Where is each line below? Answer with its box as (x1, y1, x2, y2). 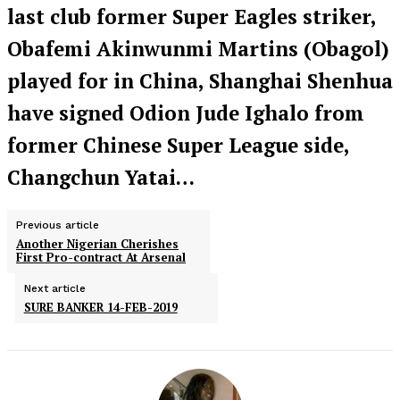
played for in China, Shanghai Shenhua (7, 67, 393, 94)
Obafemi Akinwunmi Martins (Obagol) (7, 35, 389, 62)
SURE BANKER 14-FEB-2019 (23, 299, 178, 316)
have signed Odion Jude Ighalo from (7, 99, 364, 126)
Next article (23, 282, 86, 296)
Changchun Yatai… (7, 163, 195, 190)
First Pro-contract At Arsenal (16, 249, 186, 266)
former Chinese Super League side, (7, 131, 349, 158)
